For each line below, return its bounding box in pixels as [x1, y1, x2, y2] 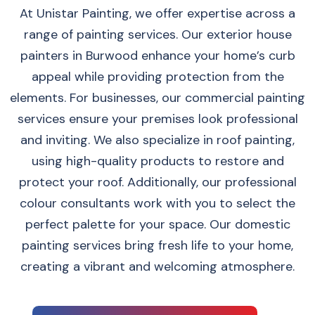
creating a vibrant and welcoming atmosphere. [20, 258, 295, 275]
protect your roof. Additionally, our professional [18, 174, 297, 191]
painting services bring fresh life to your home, [22, 237, 293, 254]
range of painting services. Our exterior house [23, 26, 292, 43]
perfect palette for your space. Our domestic [25, 216, 290, 233]
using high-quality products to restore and [31, 153, 284, 169]
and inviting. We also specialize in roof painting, [20, 131, 295, 148]
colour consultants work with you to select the [20, 195, 295, 212]
